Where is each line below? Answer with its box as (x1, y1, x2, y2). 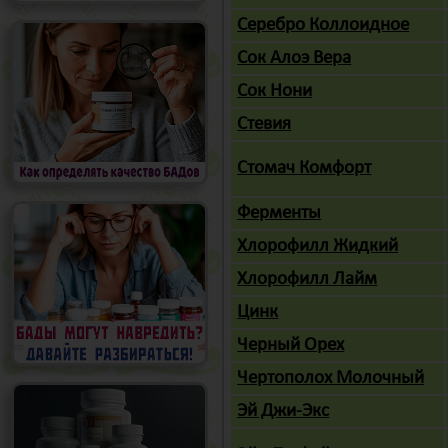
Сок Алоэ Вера (237, 49, 352, 68)
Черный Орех (237, 336, 345, 355)
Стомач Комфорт (237, 159, 372, 178)
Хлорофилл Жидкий (237, 237, 399, 256)
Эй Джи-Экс (237, 402, 330, 421)
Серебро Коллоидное (237, 16, 410, 35)
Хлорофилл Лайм (237, 270, 378, 289)
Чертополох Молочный (237, 369, 425, 388)
